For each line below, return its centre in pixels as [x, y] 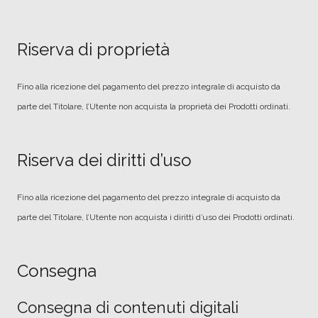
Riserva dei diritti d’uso [104, 160]
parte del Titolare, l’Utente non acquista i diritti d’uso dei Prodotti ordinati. [156, 217]
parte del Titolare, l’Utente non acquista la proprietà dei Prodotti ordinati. [154, 106]
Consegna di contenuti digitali [128, 307]
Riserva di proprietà [93, 49]
